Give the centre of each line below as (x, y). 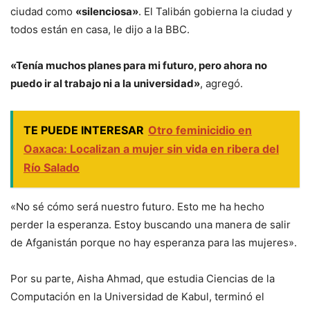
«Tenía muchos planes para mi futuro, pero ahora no (139, 65)
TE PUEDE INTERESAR (84, 130)
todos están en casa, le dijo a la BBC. (100, 29)
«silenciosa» (107, 11)
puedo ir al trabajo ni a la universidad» (105, 83)
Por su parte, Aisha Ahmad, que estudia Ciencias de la (143, 278)
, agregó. (221, 83)
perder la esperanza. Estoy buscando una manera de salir (151, 224)
